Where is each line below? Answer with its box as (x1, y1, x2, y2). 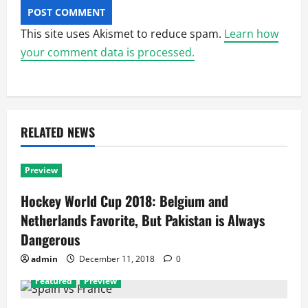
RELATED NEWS (21, 123, 95, 141)
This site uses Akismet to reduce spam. (21, 26, 224, 41)
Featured (35, 275, 72, 287)
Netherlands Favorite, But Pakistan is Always (21, 210, 265, 230)
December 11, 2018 (77, 253, 157, 265)
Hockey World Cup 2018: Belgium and (21, 190, 228, 211)
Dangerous (21, 229, 80, 250)
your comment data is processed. (21, 45, 195, 60)
